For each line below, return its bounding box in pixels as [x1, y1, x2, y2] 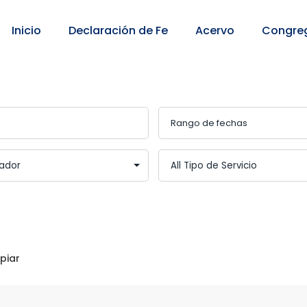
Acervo [195, 23, 234, 38]
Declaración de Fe [69, 23, 168, 38]
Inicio [12, 23, 41, 38]
